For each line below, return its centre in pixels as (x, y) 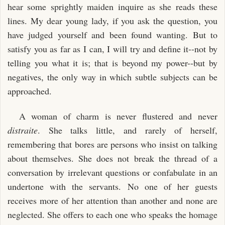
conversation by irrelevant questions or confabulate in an (113, 172)
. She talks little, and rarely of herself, (128, 130)
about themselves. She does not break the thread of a (113, 158)
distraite (23, 130)
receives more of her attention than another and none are (113, 200)
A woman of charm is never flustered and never (118, 116)
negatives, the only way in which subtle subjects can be (113, 77)
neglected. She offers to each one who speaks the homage (113, 214)
